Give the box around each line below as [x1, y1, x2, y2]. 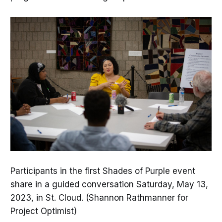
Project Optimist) [10, 206, 77, 216]
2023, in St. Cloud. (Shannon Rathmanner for [10, 192, 188, 203]
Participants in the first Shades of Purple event [10, 166, 195, 176]
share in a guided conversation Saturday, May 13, [10, 179, 208, 189]
